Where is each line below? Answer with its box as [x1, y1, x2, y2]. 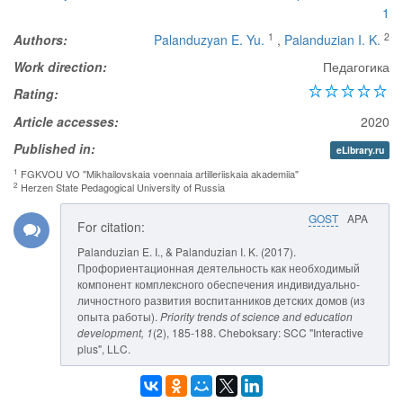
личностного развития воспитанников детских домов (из [77, 292, 365, 308]
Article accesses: [13, 112, 119, 130]
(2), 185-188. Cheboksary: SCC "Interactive [153, 325, 363, 340]
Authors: [13, 31, 67, 49]
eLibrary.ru [336, 143, 384, 157]
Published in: [13, 139, 95, 157]
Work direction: [13, 58, 107, 76]
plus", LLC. [77, 341, 130, 356]
